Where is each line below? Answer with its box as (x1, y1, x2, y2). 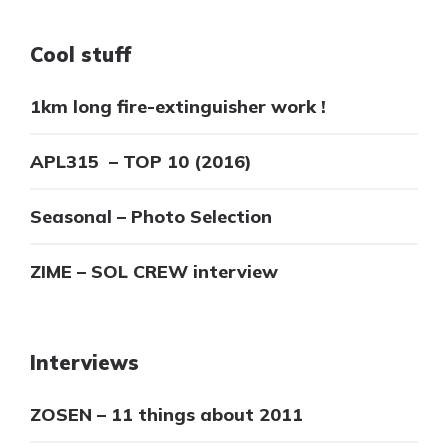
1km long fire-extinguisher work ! (30, 95, 326, 119)
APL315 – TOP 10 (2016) (30, 150, 252, 174)
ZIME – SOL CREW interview (30, 260, 278, 284)
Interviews (30, 350, 139, 376)
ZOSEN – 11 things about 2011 (30, 403, 303, 427)
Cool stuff (30, 42, 131, 68)
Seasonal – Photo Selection (30, 205, 272, 229)
